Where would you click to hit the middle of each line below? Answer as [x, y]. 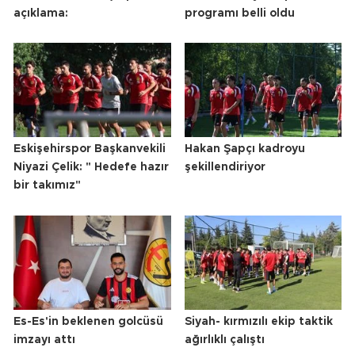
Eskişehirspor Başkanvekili [90, 149]
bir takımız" [47, 186]
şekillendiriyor [225, 168]
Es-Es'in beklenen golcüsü [88, 322]
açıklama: [41, 13]
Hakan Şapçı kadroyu [244, 149]
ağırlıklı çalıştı [224, 340]
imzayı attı [44, 340]
